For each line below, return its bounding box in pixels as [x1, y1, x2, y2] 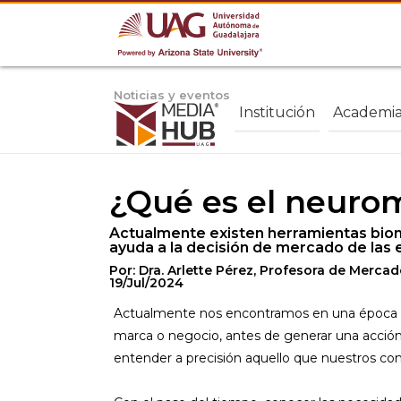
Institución [239, 103, 315, 121]
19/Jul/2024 [109, 275, 183, 291]
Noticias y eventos [114, 88, 230, 102]
